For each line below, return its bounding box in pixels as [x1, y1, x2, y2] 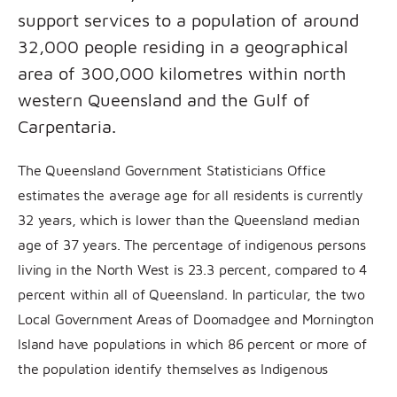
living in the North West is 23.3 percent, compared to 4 [18, 261, 368, 277]
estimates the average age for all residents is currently [18, 186, 364, 203]
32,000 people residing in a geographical [18, 35, 348, 57]
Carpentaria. [18, 115, 116, 136]
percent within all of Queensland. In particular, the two [18, 285, 366, 302]
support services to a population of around [18, 9, 359, 30]
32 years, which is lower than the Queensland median [18, 211, 360, 228]
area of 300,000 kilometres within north [18, 62, 346, 83]
